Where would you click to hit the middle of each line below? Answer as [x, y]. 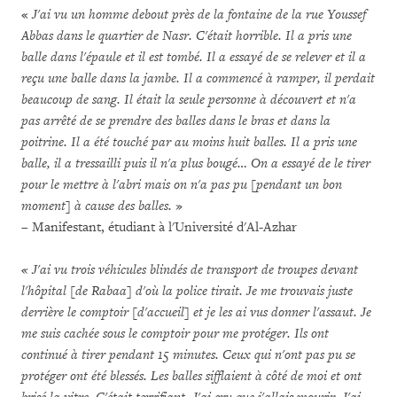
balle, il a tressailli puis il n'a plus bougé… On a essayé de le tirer [196, 163]
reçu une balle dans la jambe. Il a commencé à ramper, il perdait [198, 78]
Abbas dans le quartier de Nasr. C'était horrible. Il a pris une [187, 36]
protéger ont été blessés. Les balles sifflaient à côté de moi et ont [191, 376]
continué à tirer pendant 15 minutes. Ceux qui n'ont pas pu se [188, 355]
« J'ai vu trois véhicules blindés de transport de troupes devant [190, 270]
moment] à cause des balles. [97, 206]
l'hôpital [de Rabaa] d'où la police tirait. [132, 291]
